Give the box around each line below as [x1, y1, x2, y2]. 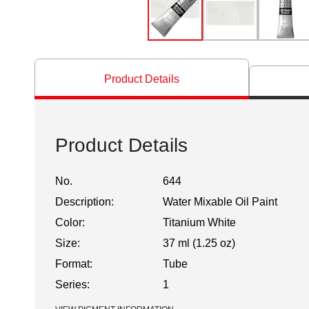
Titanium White [162, 217, 236, 228]
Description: [55, 196, 114, 208]
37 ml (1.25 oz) [162, 237, 235, 249]
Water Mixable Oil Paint [162, 196, 277, 208]
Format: [55, 258, 92, 270]
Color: [55, 217, 85, 228]
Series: [55, 279, 90, 290]
